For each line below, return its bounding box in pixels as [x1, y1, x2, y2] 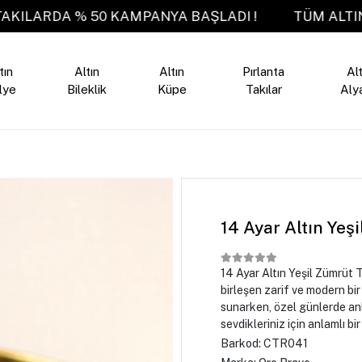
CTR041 [263, 337, 308, 350]
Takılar [245, 82, 282, 96]
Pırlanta [242, 65, 285, 78]
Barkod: [220, 337, 263, 350]
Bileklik [66, 82, 107, 96]
